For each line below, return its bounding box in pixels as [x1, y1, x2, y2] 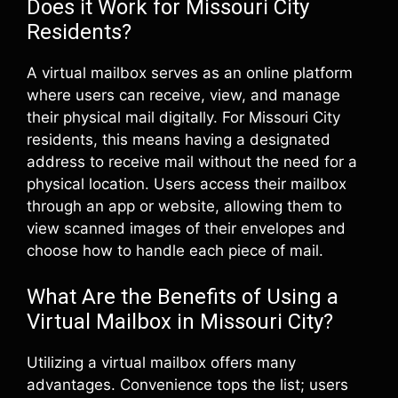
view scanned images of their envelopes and [27, 219, 346, 237]
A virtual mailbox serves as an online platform [27, 63, 353, 82]
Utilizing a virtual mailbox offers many [27, 354, 296, 371]
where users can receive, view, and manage [27, 85, 340, 104]
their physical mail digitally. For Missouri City [27, 107, 340, 126]
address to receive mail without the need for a [27, 152, 357, 171]
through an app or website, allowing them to [27, 196, 342, 215]
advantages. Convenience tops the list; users [27, 376, 348, 394]
